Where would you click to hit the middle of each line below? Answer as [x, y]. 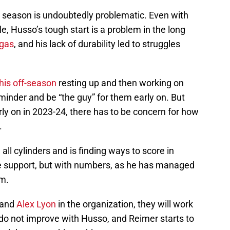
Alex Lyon [36, 204]
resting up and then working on [120, 83]
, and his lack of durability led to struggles [97, 44]
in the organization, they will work [124, 204]
